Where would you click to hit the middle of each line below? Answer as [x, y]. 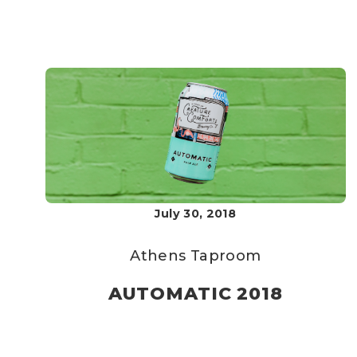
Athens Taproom [196, 256]
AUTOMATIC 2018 [195, 294]
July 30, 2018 [196, 214]
